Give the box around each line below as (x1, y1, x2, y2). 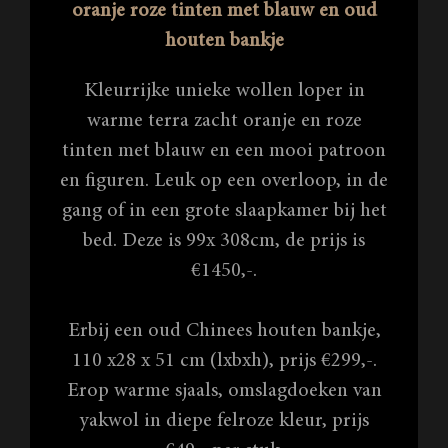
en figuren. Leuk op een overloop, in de (60, 171, 388, 191)
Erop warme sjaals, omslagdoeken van (66, 381, 382, 401)
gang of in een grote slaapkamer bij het (61, 201, 387, 221)
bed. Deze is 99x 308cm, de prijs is (83, 231, 365, 251)
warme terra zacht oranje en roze (86, 111, 362, 131)
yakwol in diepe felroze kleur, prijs (79, 411, 369, 431)
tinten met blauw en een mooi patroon (62, 141, 386, 161)
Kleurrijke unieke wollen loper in (83, 81, 365, 101)
